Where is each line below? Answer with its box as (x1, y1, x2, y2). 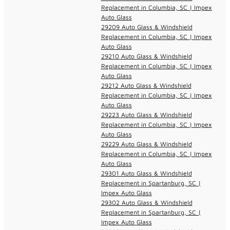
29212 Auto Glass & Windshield (101, 81, 191, 89)
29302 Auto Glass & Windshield (101, 198, 193, 206)
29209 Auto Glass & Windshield (101, 23, 193, 31)
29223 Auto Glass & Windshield (101, 110, 192, 119)
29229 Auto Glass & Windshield (101, 140, 192, 148)
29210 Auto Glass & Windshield (101, 52, 192, 60)
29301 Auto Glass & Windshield (101, 169, 192, 177)
